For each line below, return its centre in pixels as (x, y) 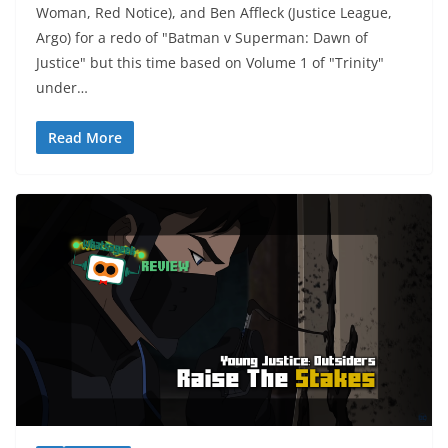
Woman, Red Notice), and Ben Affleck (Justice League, (214, 13)
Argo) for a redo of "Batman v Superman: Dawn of (202, 38)
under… (62, 88)
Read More (85, 138)
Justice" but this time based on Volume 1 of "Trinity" (210, 63)
